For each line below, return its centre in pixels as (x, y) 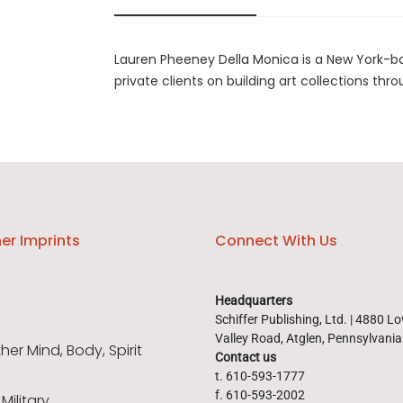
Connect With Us (276, 241)
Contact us (246, 358)
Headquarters (254, 301)
